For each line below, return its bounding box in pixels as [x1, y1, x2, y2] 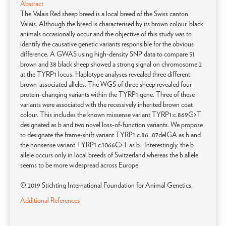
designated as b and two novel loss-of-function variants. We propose [20, 121, 203, 129]
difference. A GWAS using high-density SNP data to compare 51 [20, 50, 195, 58]
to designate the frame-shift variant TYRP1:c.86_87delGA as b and [20, 131, 201, 139]
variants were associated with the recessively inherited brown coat [20, 100, 193, 108]
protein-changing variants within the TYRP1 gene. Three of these [20, 90, 195, 98]
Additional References [20, 196, 80, 204]
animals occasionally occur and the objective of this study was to [20, 30, 192, 38]
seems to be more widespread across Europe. [20, 161, 140, 169]
